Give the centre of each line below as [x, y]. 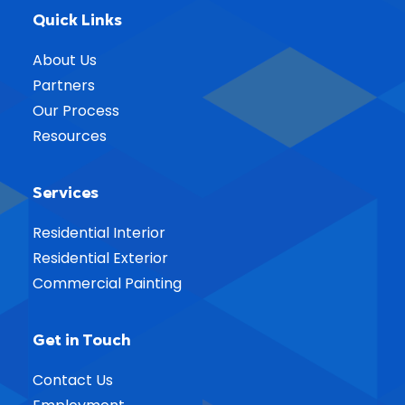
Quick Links [77, 20]
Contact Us [73, 380]
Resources [70, 136]
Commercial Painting [107, 283]
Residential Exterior [100, 258]
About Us [65, 60]
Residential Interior [99, 233]
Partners [64, 85]
